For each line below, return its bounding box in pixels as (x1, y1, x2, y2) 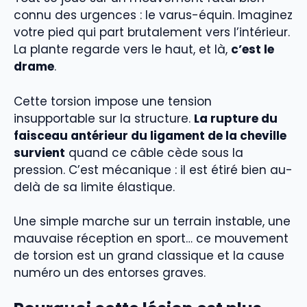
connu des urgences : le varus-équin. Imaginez (14, 7, 293, 24)
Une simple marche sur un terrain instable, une (14, 213, 291, 230)
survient (14, 144, 65, 161)
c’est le (231, 41, 274, 58)
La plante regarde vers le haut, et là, (14, 41, 231, 58)
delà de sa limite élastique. (14, 178, 175, 195)
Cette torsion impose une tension (14, 93, 212, 110)
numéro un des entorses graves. (14, 265, 206, 282)
